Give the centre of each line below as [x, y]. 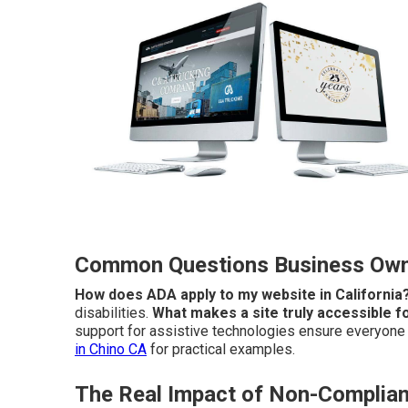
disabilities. [113, 313]
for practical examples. [221, 350]
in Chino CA [111, 350]
